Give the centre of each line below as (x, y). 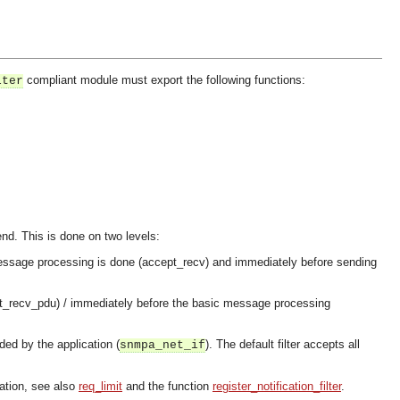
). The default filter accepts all (283, 344)
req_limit (100, 386)
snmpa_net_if (162, 345)
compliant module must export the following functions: (164, 80)
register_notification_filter (277, 386)
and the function (167, 386)
